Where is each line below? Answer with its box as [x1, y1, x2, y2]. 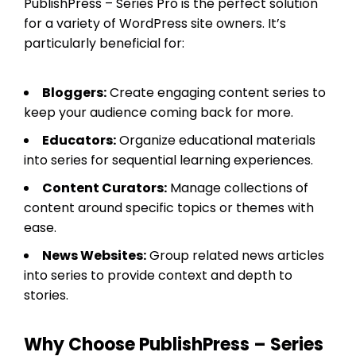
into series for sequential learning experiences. [24, 150, 313, 169]
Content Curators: [42, 178, 167, 197]
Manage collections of [167, 178, 308, 197]
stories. [24, 285, 68, 304]
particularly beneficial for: [24, 33, 184, 52]
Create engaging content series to [106, 83, 326, 102]
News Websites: [42, 246, 146, 265]
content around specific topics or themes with [24, 198, 314, 217]
